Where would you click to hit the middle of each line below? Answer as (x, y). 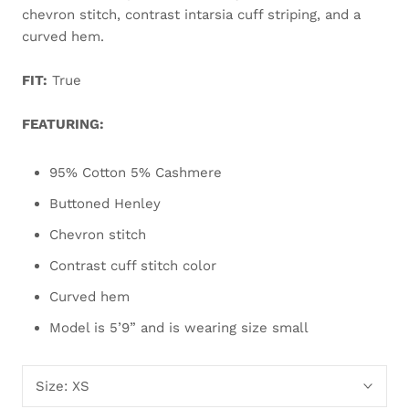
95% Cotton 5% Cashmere (136, 172)
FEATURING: (63, 124)
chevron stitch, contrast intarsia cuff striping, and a (191, 14)
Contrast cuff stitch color (133, 265)
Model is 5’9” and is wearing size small (179, 327)
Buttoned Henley (105, 203)
